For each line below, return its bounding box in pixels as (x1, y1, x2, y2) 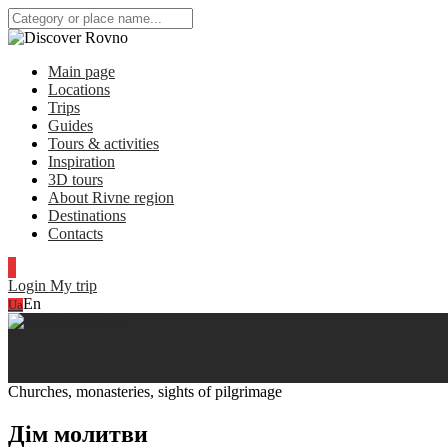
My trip (50, 277, 97, 294)
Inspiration (48, 153, 115, 170)
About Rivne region (48, 189, 174, 206)
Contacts (48, 225, 103, 242)
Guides (48, 117, 93, 134)
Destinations (48, 207, 126, 224)
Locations (48, 81, 110, 98)
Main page (48, 63, 115, 80)
